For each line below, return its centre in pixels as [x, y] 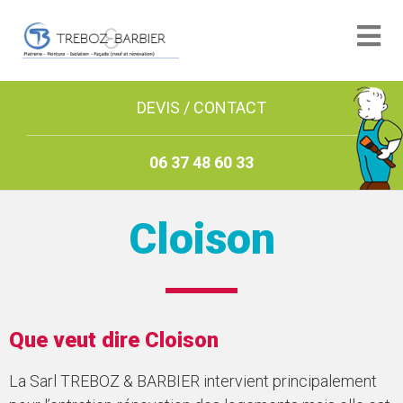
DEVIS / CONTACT [201, 107]
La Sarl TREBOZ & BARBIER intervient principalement [193, 381]
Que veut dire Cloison [114, 340]
